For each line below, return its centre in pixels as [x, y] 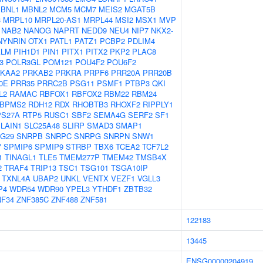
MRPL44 [98, 20]
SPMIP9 [49, 146]
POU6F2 [122, 62]
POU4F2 [90, 62]
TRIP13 [43, 168]
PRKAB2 [38, 73]
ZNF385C [33, 199]
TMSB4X [151, 157]
